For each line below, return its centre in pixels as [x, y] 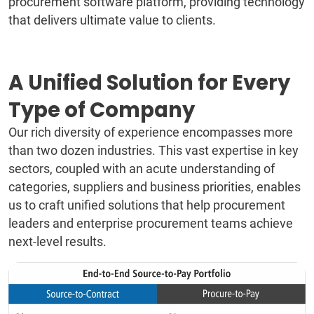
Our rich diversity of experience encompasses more [151, 132]
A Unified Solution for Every [149, 83]
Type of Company [102, 110]
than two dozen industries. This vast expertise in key [153, 151]
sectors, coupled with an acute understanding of [142, 169]
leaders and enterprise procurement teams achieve [151, 224]
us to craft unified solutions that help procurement [147, 205]
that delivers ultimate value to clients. [112, 20]
